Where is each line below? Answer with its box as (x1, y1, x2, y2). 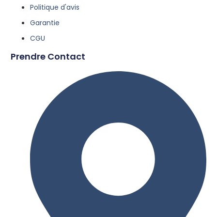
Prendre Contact (11, 50, 86, 62)
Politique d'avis (30, 2, 80, 12)
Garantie (30, 17, 60, 28)
